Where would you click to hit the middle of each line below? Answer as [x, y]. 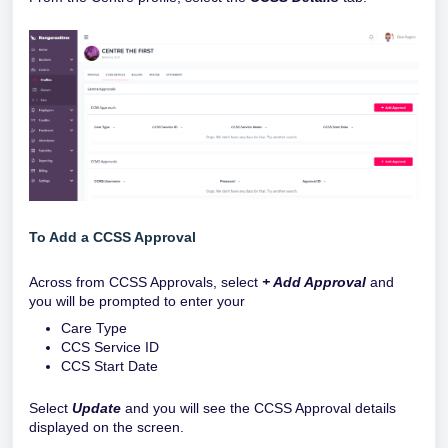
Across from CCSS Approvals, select [145, 281]
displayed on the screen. [106, 426]
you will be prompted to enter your [137, 300]
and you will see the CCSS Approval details [258, 407]
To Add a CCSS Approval [112, 236]
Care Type [94, 327]
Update [96, 407]
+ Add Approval [314, 281]
